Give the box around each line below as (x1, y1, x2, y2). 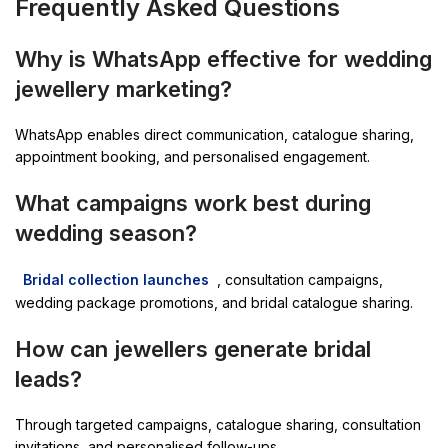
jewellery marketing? (15, 75, 232, 102)
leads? (15, 365, 82, 392)
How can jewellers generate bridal (15, 335, 371, 362)
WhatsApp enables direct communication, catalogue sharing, (15, 125, 414, 143)
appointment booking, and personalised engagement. (15, 147, 370, 165)
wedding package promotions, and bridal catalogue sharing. (15, 293, 413, 311)
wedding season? (15, 219, 197, 246)
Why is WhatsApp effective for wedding (15, 45, 432, 72)
